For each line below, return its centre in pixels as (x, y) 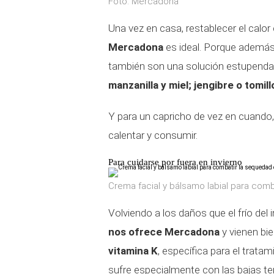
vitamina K (133, 251)
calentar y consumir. (153, 135)
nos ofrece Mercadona (164, 232)
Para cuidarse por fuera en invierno (175, 162)
